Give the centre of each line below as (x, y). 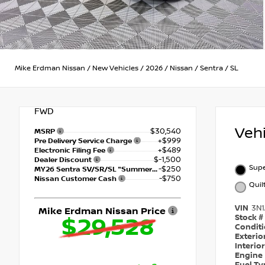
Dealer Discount (64, 160)
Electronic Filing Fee (71, 151)
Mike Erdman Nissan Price (103, 212)
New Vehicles (115, 68)
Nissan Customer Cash (76, 179)
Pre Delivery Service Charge (84, 141)
